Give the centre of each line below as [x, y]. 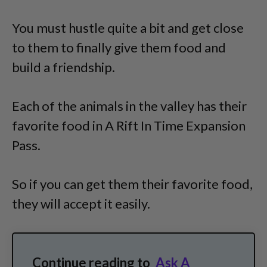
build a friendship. [63, 67]
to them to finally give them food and [119, 48]
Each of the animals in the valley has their [129, 106]
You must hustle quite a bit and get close [128, 28]
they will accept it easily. [81, 204]
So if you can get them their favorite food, [132, 184]
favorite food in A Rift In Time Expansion [129, 126]
